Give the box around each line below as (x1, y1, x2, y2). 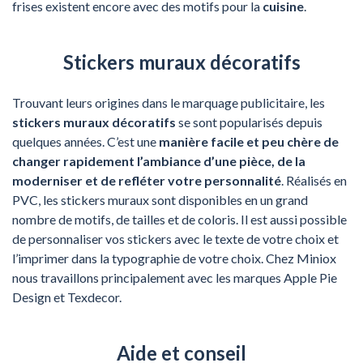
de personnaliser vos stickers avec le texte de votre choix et (12, 230, 339, 246)
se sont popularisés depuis (176, 113, 322, 130)
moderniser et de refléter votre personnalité (12, 172, 281, 188)
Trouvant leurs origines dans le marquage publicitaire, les (12, 94, 325, 110)
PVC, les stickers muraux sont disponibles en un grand (12, 191, 308, 207)
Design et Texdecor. (12, 288, 122, 305)
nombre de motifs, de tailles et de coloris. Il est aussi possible (12, 211, 347, 227)
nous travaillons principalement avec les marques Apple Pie (12, 269, 337, 285)
